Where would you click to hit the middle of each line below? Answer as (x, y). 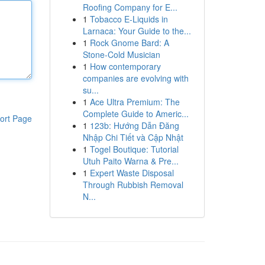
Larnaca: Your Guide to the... (137, 31)
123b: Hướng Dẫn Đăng (134, 125)
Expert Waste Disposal (132, 173)
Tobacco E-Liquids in (129, 19)
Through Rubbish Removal (133, 185)
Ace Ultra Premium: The (135, 102)
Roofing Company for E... (130, 7)
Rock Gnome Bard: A (129, 43)
